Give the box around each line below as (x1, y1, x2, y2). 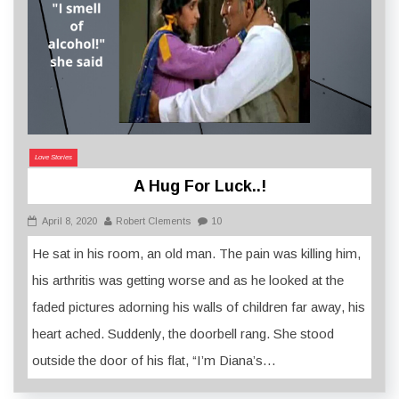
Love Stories (35, 152, 72, 161)
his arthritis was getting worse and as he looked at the (32, 272, 344, 288)
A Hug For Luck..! (133, 176, 266, 195)
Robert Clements (116, 215, 191, 226)
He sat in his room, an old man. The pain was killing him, (32, 245, 361, 261)
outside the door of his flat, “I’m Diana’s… (32, 352, 276, 368)
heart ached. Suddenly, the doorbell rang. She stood (32, 325, 334, 341)
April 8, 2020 (42, 215, 97, 226)
